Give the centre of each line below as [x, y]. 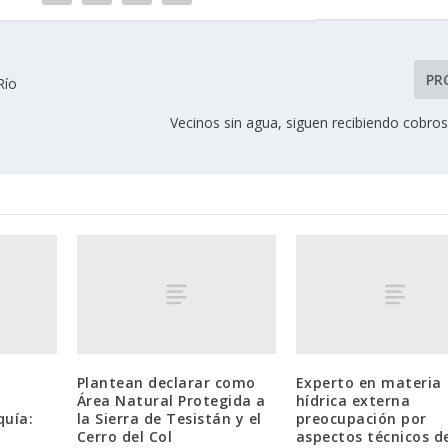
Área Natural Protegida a [171, 400]
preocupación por [361, 418]
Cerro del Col [124, 436]
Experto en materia [368, 382]
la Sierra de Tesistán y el [169, 418]
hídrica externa [353, 400]
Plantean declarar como [166, 382]
